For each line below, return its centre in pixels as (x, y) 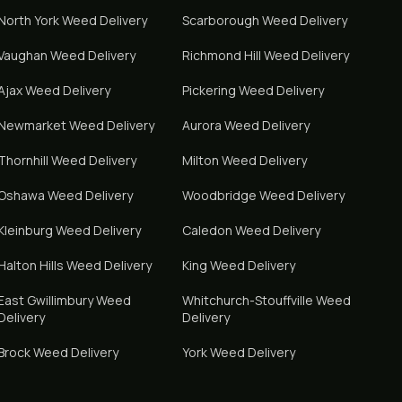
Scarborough (220, 20)
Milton (200, 160)
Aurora (201, 125)
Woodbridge (219, 195)
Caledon (207, 230)
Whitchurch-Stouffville (247, 300)
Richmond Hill (221, 55)
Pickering (209, 90)
